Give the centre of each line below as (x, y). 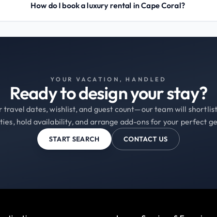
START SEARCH (74, 139)
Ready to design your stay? (108, 93)
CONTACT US (146, 139)
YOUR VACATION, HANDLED (108, 79)
